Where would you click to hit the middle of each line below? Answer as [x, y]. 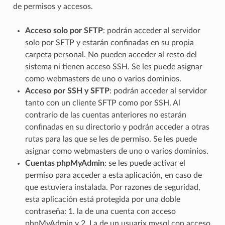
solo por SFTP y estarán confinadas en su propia [109, 43]
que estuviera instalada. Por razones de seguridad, [113, 188]
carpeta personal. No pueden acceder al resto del [111, 55]
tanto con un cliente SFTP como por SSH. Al [102, 103]
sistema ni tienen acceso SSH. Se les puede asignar [114, 67]
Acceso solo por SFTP [64, 31]
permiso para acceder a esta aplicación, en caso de [113, 176]
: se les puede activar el [145, 163]
